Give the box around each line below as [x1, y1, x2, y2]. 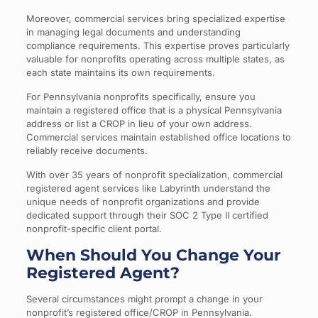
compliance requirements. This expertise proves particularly [26, 39, 290, 51]
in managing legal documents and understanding [26, 26, 241, 38]
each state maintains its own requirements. [26, 66, 215, 78]
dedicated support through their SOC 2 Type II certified [26, 209, 268, 221]
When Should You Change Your [26, 245, 280, 265]
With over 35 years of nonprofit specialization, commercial [26, 168, 283, 180]
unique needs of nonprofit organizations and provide [26, 195, 260, 207]
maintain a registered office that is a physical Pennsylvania [26, 104, 282, 116]
